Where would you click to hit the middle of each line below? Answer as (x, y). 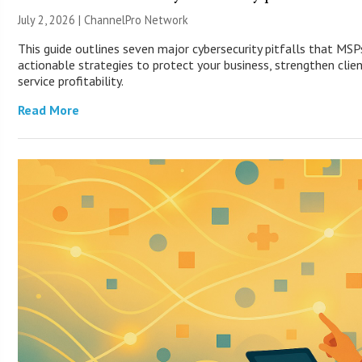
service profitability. (71, 80)
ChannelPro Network (137, 19)
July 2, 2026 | (51, 19)
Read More (49, 109)
